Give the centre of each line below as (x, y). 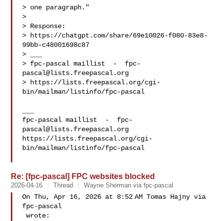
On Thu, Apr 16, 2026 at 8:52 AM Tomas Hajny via (114, 197)
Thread (63, 185)
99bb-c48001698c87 (56, 45)
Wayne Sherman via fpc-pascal (129, 185)
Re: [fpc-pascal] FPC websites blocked (83, 176)
